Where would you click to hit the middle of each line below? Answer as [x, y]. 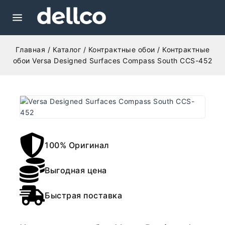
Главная [30, 49]
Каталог [67, 49]
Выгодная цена [76, 170]
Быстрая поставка [83, 195]
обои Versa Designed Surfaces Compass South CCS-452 [113, 61]
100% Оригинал [77, 145]
